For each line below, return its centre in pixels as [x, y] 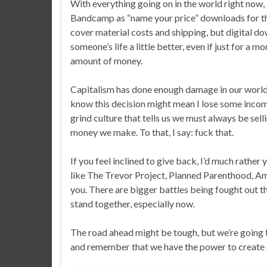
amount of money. [106, 60]
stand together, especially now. [133, 203]
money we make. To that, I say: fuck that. [152, 132]
